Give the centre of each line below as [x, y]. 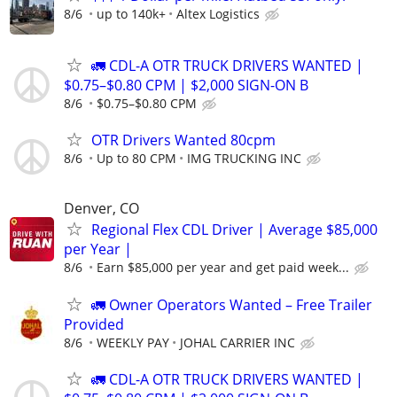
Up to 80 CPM [136, 159]
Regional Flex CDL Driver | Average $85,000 [234, 230]
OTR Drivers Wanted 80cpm [183, 140]
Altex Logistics [218, 13]
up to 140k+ [131, 13]
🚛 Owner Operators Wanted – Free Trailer [232, 304]
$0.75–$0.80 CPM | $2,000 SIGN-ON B [186, 85]
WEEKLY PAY [133, 342]
